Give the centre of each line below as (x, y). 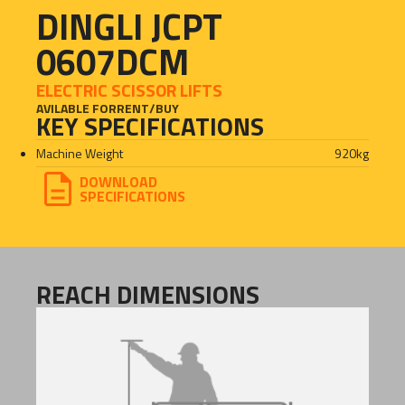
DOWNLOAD (118, 181)
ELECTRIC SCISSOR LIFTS (129, 89)
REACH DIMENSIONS (148, 294)
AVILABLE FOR (76, 108)
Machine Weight (80, 153)
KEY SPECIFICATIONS (150, 126)
